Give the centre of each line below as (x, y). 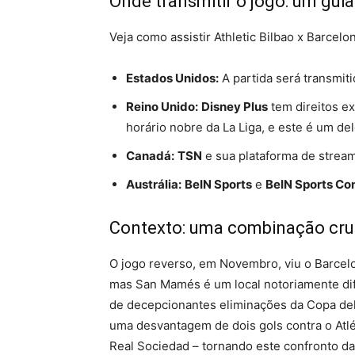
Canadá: (150, 156)
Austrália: (154, 184)
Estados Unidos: (172, 78)
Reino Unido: (162, 107)
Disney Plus (235, 107)
